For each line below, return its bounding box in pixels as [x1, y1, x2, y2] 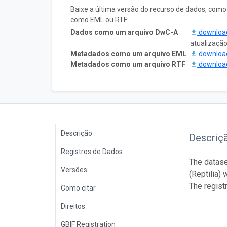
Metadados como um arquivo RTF [70, 60, 185, 68]
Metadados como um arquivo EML [70, 49, 186, 58]
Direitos [61, 202, 85, 210]
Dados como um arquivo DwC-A [70, 28, 178, 36]
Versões [61, 165, 87, 174]
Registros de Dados [61, 147, 123, 156]
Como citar [61, 183, 96, 192]
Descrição [61, 129, 92, 137]
